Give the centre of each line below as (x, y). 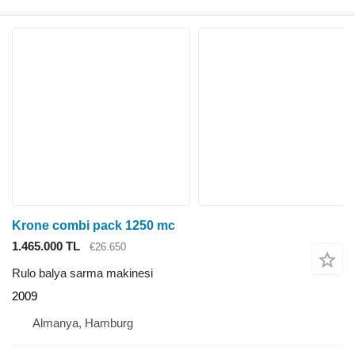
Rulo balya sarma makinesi (82, 273)
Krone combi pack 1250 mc (94, 225)
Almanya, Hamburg (83, 323)
